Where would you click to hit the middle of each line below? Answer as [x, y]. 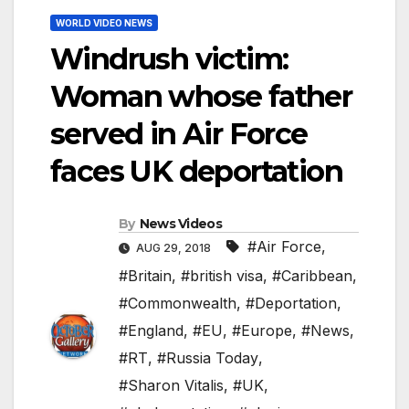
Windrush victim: [169, 59]
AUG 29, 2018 [173, 248]
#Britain [145, 276]
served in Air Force [179, 134]
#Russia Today [208, 358]
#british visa [222, 276]
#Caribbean [312, 276]
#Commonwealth [178, 304]
